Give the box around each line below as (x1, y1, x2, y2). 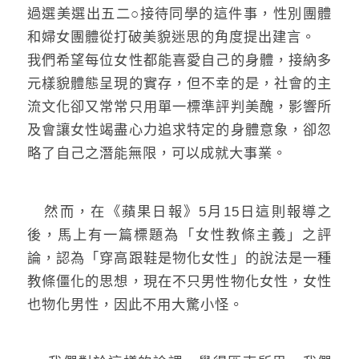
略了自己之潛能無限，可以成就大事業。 (26, 144, 287, 161)
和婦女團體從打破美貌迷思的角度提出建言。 (26, 28, 316, 45)
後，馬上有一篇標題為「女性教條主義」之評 (26, 226, 333, 243)
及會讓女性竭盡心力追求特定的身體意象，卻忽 (26, 121, 333, 138)
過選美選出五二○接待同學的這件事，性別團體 (26, 5, 333, 22)
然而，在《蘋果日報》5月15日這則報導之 (26, 203, 333, 220)
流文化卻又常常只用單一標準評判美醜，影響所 (26, 98, 333, 115)
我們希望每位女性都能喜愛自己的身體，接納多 (26, 51, 333, 68)
